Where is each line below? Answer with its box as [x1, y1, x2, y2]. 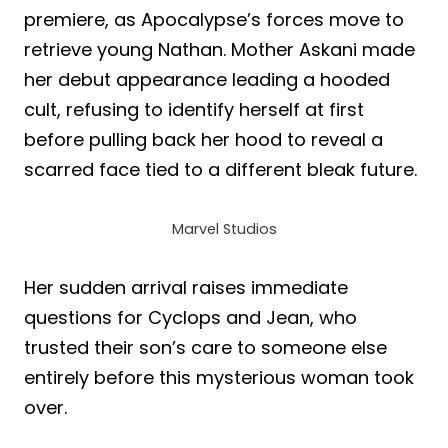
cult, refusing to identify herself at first [24, 96, 364, 122]
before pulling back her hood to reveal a [24, 126, 383, 152]
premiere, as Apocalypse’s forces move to [24, 6, 404, 32]
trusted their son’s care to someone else [24, 334, 387, 360]
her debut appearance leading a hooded [24, 66, 390, 92]
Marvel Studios [171, 218, 277, 239]
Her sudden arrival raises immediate [24, 274, 348, 300]
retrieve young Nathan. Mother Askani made [24, 36, 415, 62]
